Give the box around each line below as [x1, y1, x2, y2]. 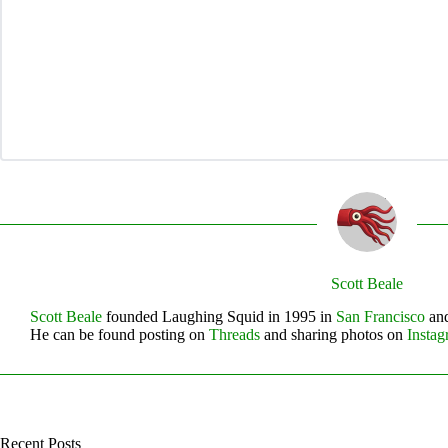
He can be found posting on [30, 325, 209, 343]
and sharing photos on [260, 325, 407, 343]
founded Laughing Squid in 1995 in [102, 307, 336, 325]
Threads [209, 325, 260, 343]
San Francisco [336, 307, 425, 325]
